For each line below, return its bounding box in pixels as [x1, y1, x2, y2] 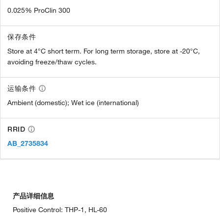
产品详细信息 [13, 192, 54, 201]
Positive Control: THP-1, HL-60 [13, 205, 107, 215]
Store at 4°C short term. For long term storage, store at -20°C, [7, 47, 200, 56]
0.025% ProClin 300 [7, 6, 70, 15]
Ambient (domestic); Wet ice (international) [7, 98, 139, 108]
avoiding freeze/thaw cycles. [7, 57, 97, 67]
